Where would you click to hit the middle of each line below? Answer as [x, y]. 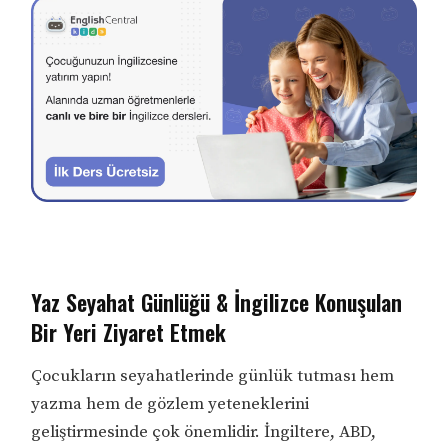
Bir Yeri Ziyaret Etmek [129, 332]
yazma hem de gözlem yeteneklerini [170, 404]
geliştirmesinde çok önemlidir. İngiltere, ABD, [204, 432]
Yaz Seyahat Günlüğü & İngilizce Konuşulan [217, 302]
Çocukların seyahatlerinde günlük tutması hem [213, 376]
